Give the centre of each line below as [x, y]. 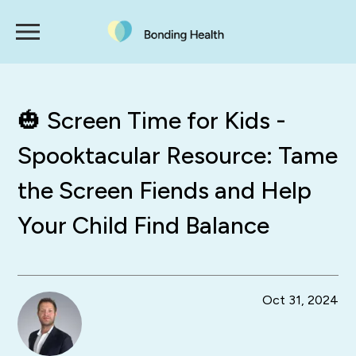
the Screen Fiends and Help [165, 190]
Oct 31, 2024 [300, 300]
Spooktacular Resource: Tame [178, 155]
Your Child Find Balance [144, 225]
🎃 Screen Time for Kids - [152, 120]
